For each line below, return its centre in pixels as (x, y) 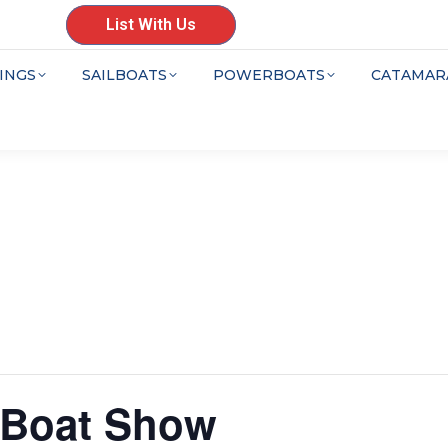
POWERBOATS (269, 75)
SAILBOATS (124, 75)
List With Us (151, 24)
